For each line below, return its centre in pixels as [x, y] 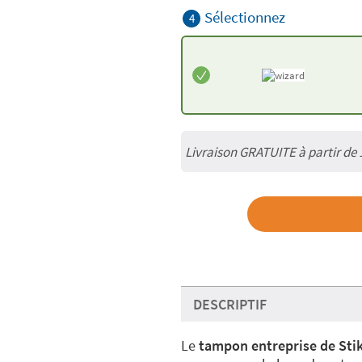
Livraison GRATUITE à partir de [272, 152]
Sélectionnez [245, 17]
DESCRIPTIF [230, 305]
